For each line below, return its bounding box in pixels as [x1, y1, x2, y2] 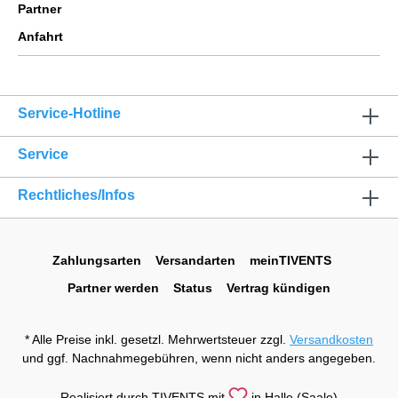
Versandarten [155, 253, 235, 267]
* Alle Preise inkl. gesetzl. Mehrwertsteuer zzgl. [25, 332, 290, 346]
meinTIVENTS [250, 253, 331, 267]
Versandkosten [290, 332, 373, 346]
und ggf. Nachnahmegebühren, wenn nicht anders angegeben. [22, 351, 376, 365]
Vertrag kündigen [227, 281, 330, 295]
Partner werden [68, 281, 159, 295]
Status [173, 281, 212, 295]
